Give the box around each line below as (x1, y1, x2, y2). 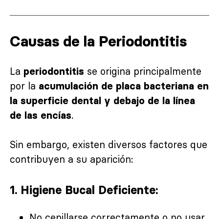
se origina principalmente (84, 65, 201, 78)
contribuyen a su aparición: (10, 153, 133, 166)
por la (10, 80, 39, 92)
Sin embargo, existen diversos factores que (10, 138, 207, 151)
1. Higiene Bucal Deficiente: (10, 183, 158, 197)
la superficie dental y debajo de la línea (10, 95, 195, 107)
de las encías (10, 109, 71, 122)
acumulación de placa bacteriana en (39, 80, 209, 92)
